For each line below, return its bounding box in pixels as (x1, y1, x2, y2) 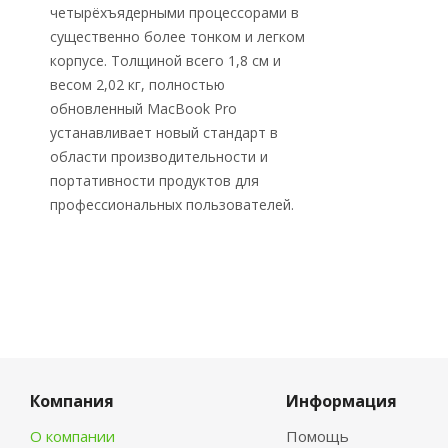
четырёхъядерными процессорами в (50, 3, 299, 22)
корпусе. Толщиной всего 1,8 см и (50, 51, 281, 70)
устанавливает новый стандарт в (50, 123, 278, 142)
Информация (285, 390, 397, 412)
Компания (30, 390, 114, 412)
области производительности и (50, 147, 268, 166)
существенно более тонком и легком (50, 27, 305, 46)
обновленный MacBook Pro (50, 99, 237, 118)
